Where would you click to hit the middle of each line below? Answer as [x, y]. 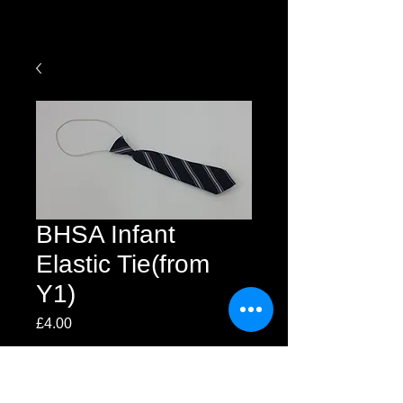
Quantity [60, 362]
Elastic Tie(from [123, 264]
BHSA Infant [106, 235]
